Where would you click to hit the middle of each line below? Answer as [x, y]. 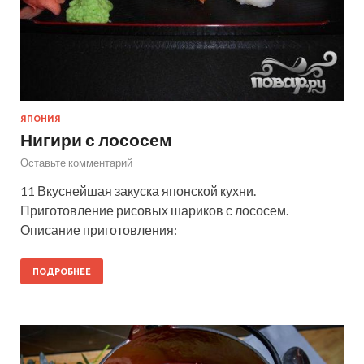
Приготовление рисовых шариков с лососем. [154, 210]
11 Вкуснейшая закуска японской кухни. [138, 190]
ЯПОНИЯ [41, 118]
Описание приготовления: [99, 229]
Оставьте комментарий [76, 162]
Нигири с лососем [96, 139]
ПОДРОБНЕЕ [62, 271]
